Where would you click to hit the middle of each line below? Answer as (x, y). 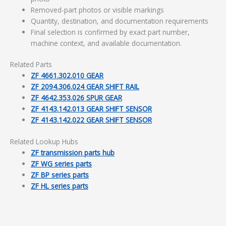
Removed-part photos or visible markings (98, 10)
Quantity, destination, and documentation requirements (120, 21)
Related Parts (31, 65)
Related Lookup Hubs (44, 141)
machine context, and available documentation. (106, 43)
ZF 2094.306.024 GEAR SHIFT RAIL (85, 87)
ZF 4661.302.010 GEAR (67, 76)
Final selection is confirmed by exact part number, (110, 32)
